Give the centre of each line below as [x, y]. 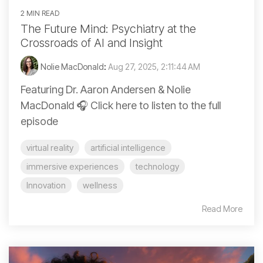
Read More [222, 209]
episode [39, 122]
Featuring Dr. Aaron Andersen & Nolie [106, 90]
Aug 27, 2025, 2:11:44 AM [154, 67]
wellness [100, 186]
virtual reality [50, 148]
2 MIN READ [40, 14]
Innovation [46, 186]
